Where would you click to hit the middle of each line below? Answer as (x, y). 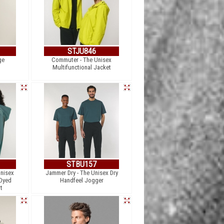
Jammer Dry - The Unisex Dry (81, 173)
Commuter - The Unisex (81, 60)
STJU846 (81, 51)
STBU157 (81, 164)
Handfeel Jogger (81, 180)
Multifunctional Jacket (81, 67)
